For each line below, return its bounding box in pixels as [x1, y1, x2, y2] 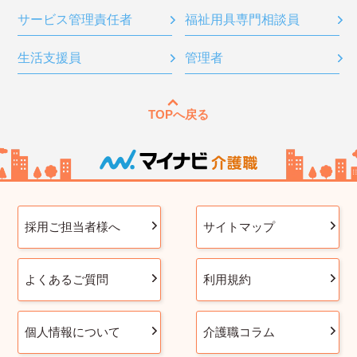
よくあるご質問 [25, 272, 108, 286]
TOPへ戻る [148, 107, 209, 121]
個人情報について [25, 324, 120, 339]
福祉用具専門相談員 [185, 12, 300, 26]
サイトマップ [203, 219, 275, 233]
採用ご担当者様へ [25, 219, 120, 233]
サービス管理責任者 [18, 12, 133, 26]
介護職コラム [203, 324, 275, 339]
